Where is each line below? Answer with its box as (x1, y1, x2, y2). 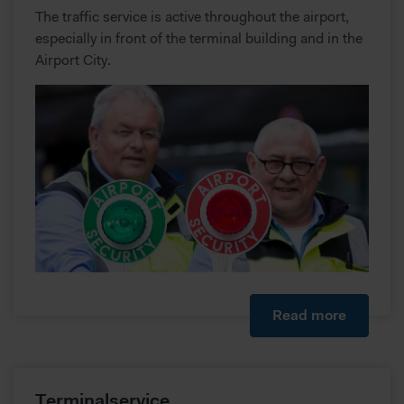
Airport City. (35, 50, 111, 69)
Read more (272, 306, 346, 324)
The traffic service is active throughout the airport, (35, 6, 349, 25)
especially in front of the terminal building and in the (35, 28, 363, 47)
